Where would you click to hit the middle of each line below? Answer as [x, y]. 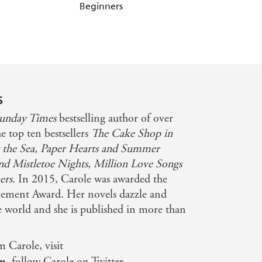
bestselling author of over [115, 118]
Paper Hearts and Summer [100, 149]
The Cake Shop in [132, 133]
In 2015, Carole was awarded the [92, 179]
